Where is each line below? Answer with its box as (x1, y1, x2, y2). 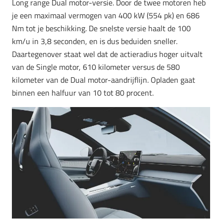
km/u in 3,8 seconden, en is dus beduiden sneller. (12, 35, 177, 48)
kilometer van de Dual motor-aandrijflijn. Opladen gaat (12, 74, 195, 86)
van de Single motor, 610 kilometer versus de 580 (12, 61, 180, 73)
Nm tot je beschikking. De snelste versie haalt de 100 (12, 22, 191, 35)
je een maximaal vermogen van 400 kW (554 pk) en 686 (12, 9, 200, 22)
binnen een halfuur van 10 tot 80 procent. (12, 87, 154, 99)
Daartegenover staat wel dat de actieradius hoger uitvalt (12, 48, 203, 60)
